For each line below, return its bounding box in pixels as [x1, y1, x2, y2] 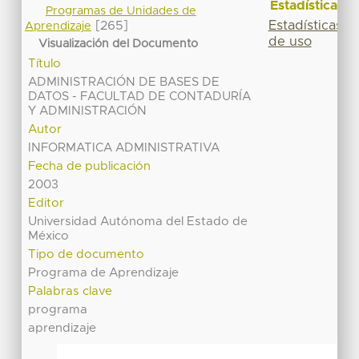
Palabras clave [28, 285, 113, 298]
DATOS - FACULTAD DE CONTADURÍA [28, 91, 252, 103]
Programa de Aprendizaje [28, 267, 179, 280]
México [28, 230, 70, 243]
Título [28, 58, 62, 71]
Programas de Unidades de [45, 6, 196, 18]
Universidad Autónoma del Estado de [28, 216, 248, 228]
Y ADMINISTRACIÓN [28, 105, 147, 118]
